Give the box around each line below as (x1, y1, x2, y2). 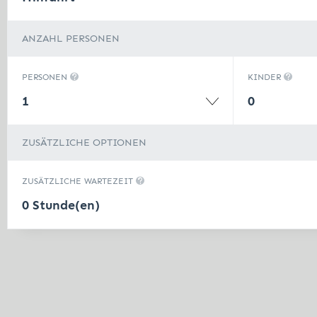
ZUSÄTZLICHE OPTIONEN (22, 137, 146, 149)
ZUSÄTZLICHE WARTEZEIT (22, 176, 136, 186)
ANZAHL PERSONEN (22, 33, 120, 45)
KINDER (248, 72, 284, 82)
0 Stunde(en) (22, 197, 100, 213)
